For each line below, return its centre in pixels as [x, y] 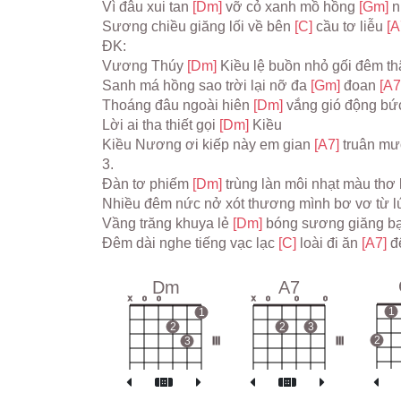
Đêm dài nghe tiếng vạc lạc [190, 243]
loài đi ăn [331, 243]
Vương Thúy [145, 66]
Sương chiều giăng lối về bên [198, 26]
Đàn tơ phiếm [147, 184]
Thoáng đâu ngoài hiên [178, 105]
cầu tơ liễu [351, 26]
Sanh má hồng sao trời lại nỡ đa [206, 85]
